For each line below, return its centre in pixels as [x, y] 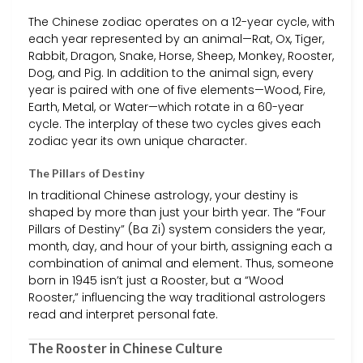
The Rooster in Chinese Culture [126, 348]
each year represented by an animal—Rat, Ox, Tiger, [176, 39]
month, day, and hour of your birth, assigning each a [180, 247]
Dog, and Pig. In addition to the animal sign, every [171, 73]
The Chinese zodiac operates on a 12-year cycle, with [181, 22]
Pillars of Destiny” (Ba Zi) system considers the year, [177, 230]
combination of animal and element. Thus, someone [181, 264]
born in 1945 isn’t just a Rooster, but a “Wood [156, 281]
